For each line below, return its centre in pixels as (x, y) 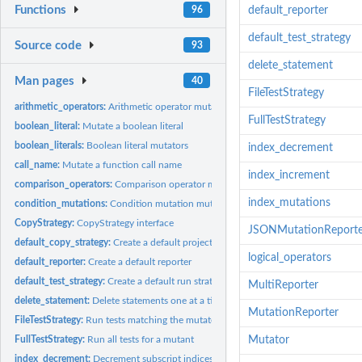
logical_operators (289, 258)
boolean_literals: (51, 145)
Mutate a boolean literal (133, 126)
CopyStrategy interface (126, 223)
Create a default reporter (140, 261)
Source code (48, 46)
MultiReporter (283, 286)
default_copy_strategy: (64, 242)
